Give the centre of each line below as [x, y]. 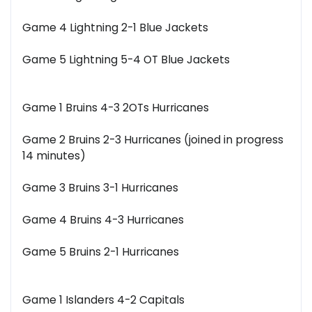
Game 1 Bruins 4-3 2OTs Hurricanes [116, 108]
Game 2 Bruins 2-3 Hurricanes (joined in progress [153, 140]
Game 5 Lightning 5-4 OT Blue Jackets [126, 60]
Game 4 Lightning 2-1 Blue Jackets [115, 28]
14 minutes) [54, 156]
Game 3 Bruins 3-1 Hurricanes [100, 188]
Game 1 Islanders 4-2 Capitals [103, 300]
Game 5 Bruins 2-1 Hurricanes [101, 252]
